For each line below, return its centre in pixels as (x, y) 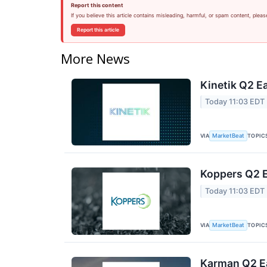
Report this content (97, 5)
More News (95, 58)
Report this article (98, 30)
